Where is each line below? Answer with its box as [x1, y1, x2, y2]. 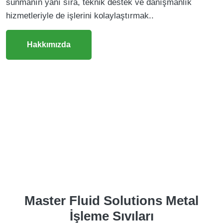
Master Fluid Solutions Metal [24, 193, 199, 208]
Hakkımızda [27, 40, 71, 49]
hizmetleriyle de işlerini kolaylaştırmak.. [6, 11, 154, 20]
